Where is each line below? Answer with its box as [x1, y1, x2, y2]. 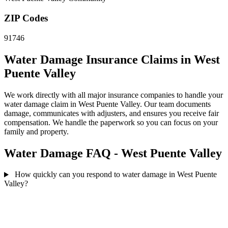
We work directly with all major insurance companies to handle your [4, 90, 223, 99]
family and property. [4, 127, 69, 136]
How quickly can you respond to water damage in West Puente [14, 170, 217, 179]
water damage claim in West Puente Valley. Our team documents [4, 99, 211, 108]
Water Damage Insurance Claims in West [4, 52, 220, 66]
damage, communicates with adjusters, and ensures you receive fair [4, 108, 219, 118]
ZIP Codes [4, 13, 48, 24]
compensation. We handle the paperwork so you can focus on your [4, 118, 218, 127]
